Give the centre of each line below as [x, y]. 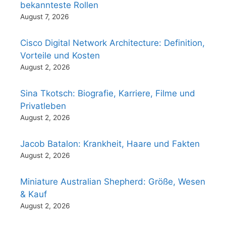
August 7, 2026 [45, 17]
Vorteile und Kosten [60, 55]
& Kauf [34, 194]
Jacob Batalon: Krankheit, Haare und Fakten [110, 144]
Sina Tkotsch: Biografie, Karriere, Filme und [108, 93]
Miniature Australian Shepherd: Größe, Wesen [113, 182]
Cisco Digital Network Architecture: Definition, [112, 43]
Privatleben [43, 106]
